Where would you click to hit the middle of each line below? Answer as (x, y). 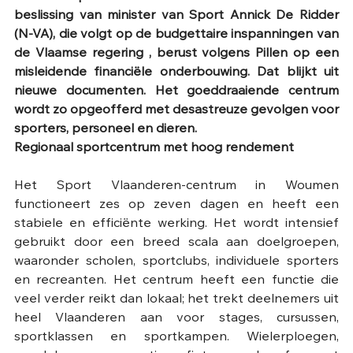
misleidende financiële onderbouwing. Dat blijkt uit (176, 73)
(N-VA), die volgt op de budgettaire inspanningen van (176, 35)
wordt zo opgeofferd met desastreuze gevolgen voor (176, 111)
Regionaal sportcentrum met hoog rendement (154, 149)
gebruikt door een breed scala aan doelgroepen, (176, 243)
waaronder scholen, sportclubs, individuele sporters (176, 262)
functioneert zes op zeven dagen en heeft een (176, 205)
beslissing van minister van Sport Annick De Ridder (176, 16)
